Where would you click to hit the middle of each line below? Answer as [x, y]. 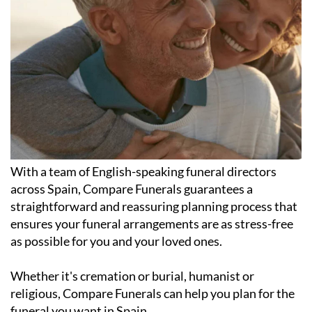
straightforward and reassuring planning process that [154, 206]
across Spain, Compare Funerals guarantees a [132, 189]
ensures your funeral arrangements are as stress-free [152, 224]
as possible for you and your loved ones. [116, 241]
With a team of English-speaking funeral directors [143, 172]
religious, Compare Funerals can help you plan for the [153, 294]
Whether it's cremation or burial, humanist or [132, 276]
